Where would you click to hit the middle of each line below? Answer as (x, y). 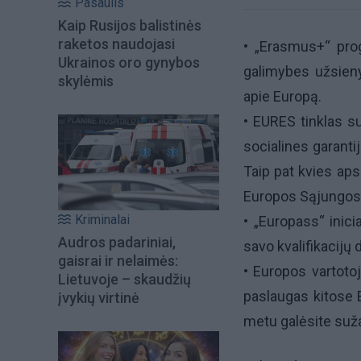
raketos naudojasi (116, 44)
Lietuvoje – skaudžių (124, 279)
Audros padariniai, (117, 242)
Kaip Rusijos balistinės (130, 26)
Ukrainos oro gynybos (129, 63)
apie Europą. (282, 97)
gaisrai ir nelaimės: (118, 260)
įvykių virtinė (99, 297)
